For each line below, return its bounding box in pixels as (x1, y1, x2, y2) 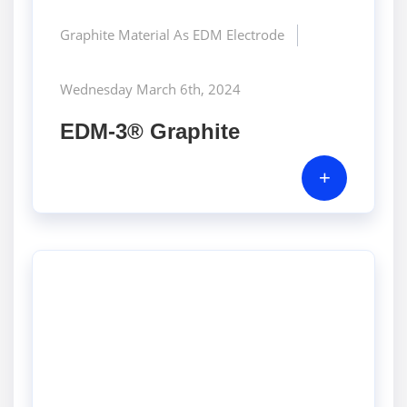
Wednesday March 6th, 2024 (60, 79, 241, 98)
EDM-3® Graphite (60, 118, 240, 144)
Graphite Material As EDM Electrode (60, 25, 284, 44)
